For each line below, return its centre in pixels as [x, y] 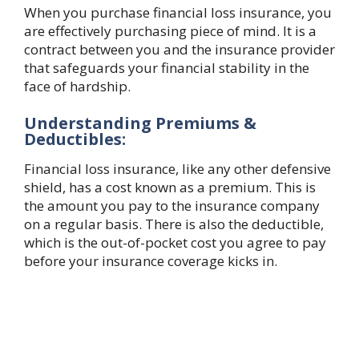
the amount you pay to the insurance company [172, 206]
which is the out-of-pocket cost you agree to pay [175, 243]
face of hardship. [77, 86]
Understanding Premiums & [140, 123]
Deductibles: [75, 139]
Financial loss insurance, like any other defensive [177, 169]
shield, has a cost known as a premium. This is [170, 188]
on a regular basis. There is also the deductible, [174, 224]
